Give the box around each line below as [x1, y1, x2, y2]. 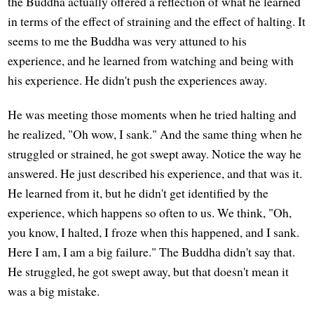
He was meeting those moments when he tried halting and [8, 105, 297, 123]
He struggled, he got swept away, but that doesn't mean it [8, 262, 289, 280]
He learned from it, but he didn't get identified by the [8, 184, 269, 201]
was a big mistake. [8, 282, 100, 299]
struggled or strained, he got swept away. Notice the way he [8, 144, 302, 162]
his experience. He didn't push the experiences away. [8, 71, 268, 88]
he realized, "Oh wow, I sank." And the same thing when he [8, 125, 303, 142]
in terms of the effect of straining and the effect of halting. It [8, 12, 306, 29]
